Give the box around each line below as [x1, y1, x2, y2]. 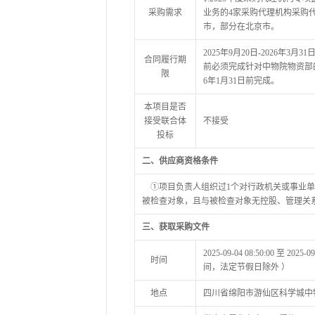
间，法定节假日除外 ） [203, 262, 290, 272]
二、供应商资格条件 [142, 155, 218, 166]
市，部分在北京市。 [203, 21, 279, 32]
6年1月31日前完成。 [203, 75, 279, 86]
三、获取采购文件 [142, 221, 210, 232]
